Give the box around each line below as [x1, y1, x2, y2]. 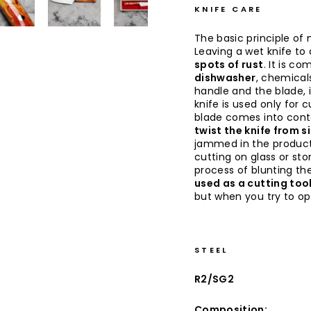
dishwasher [194, 71, 256, 85]
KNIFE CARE [194, 3, 262, 15]
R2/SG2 [194, 272, 237, 287]
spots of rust [194, 58, 264, 72]
